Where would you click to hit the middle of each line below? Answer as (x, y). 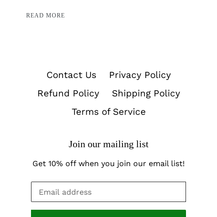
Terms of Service (108, 111)
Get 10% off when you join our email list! (108, 163)
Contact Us (71, 75)
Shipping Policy (146, 93)
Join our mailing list (108, 144)
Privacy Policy (140, 75)
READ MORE (46, 15)
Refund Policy (68, 93)
